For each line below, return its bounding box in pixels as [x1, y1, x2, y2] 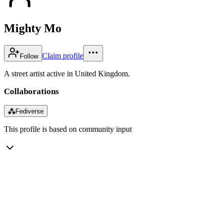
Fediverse [15, 107, 44, 115]
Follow [20, 52, 38, 60]
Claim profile [42, 51, 83, 60]
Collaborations [4, 86, 59, 96]
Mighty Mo [4, 21, 61, 35]
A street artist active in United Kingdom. [4, 69, 130, 78]
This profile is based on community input [4, 124, 132, 133]
